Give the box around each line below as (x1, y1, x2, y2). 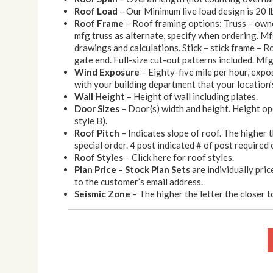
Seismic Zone (74, 188, 130, 199)
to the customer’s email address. (74, 176, 203, 187)
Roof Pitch (74, 127, 119, 138)
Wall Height (74, 91, 125, 102)
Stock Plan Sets (125, 164, 190, 175)
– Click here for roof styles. (123, 152, 234, 163)
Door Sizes (74, 103, 119, 114)
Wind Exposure (74, 66, 140, 77)
